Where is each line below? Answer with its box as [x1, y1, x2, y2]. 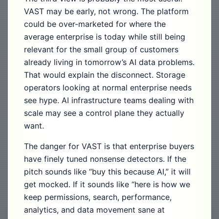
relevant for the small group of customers [24, 44, 178, 54]
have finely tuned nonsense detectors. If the [24, 154, 186, 164]
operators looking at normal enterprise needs [24, 83, 192, 92]
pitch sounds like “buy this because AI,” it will [24, 167, 191, 176]
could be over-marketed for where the [24, 19, 166, 29]
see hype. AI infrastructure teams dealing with [24, 95, 194, 105]
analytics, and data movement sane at [24, 205, 165, 215]
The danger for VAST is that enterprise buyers [24, 141, 194, 151]
